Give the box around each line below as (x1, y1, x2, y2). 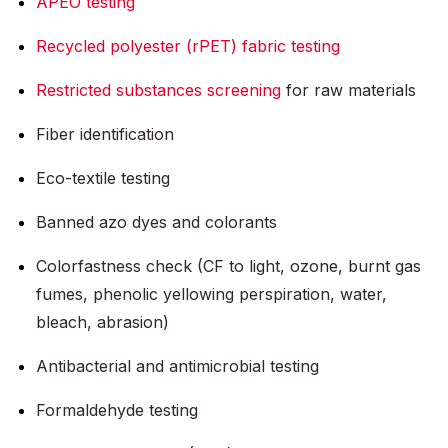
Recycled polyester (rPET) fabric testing (36, 36, 340, 57)
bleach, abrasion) (36, 312, 169, 333)
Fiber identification (36, 124, 174, 145)
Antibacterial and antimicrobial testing (36, 356, 319, 377)
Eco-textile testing (36, 168, 170, 189)
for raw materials (281, 80, 416, 101)
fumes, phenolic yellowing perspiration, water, (36, 284, 387, 305)
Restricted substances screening (36, 80, 281, 101)
